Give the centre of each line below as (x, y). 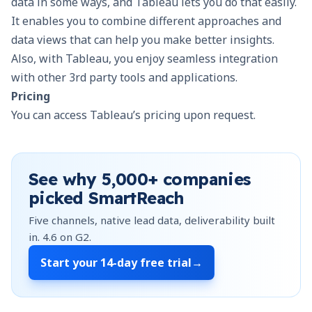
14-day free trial (146, 262)
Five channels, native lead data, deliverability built (152, 220)
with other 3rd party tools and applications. (124, 77)
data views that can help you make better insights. (143, 39)
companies (204, 179)
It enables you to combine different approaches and (146, 21)
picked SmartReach (107, 197)
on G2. (74, 236)
